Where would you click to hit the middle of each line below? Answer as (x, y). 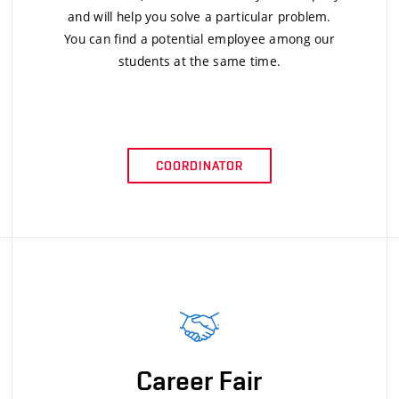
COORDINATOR (199, 165)
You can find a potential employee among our (199, 38)
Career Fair (199, 380)
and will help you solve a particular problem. (199, 16)
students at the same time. (199, 61)
